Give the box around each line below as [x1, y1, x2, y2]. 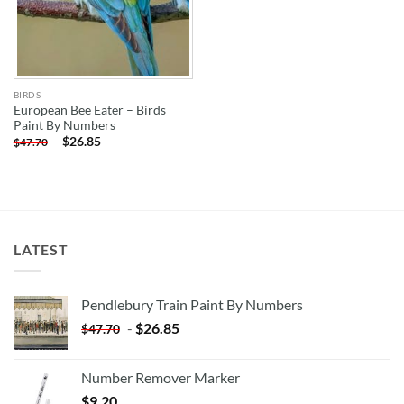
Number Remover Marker [81, 369, 240, 387]
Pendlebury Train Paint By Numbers [81, 296, 303, 314]
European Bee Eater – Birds [13, 102, 166, 117]
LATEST [14, 240, 69, 258]
